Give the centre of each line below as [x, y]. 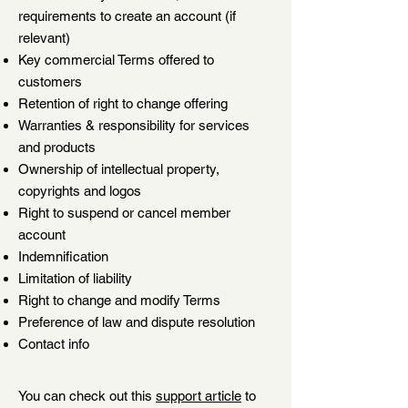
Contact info [54, 344]
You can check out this [87, 396]
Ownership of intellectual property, [119, 169]
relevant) [44, 38]
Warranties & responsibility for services [134, 125]
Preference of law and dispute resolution [137, 322]
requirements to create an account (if [127, 16]
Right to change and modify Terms [119, 300]
